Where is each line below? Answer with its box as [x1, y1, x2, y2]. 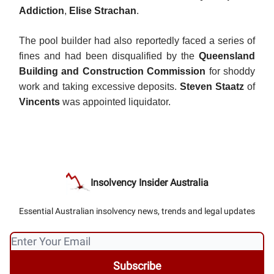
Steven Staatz [180, 81, 248, 92]
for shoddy [209, 66, 256, 77]
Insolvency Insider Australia [90, 177, 209, 189]
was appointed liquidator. [62, 97, 171, 108]
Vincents [19, 97, 62, 108]
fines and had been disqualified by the [19, 51, 199, 62]
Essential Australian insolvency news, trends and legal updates [19, 206, 255, 217]
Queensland [199, 51, 255, 62]
